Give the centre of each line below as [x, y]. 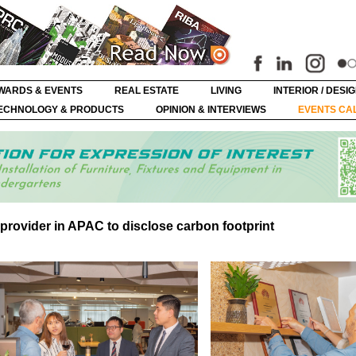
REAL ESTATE [147, 91]
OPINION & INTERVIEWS [211, 110]
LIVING [226, 91]
